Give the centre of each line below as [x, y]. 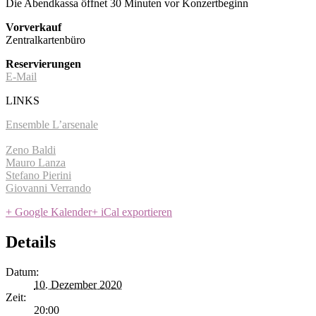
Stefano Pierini [38, 175]
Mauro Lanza [36, 162]
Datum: [22, 272]
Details [31, 242]
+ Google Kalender [49, 212]
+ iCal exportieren [132, 212]
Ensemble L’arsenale [52, 124]
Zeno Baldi [31, 150]
